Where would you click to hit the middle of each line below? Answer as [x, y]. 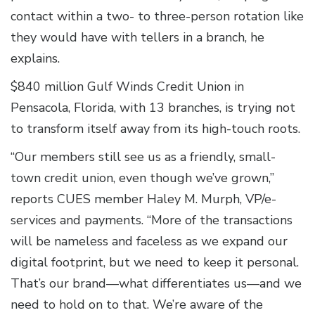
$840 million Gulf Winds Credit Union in [127, 87]
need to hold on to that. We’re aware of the [137, 305]
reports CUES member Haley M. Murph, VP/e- [143, 199]
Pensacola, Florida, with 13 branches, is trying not [153, 108]
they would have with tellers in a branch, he [137, 38]
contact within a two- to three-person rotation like [157, 17]
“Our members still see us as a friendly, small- [143, 157]
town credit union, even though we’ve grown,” [142, 178]
